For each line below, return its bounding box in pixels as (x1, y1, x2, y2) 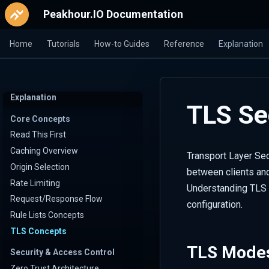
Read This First (10, 130, 66, 140)
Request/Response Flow (10, 194, 103, 204)
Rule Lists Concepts (10, 210, 84, 220)
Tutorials (47, 39, 80, 49)
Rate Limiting (10, 178, 60, 188)
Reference (164, 39, 204, 49)
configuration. (187, 199, 243, 210)
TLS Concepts (10, 226, 67, 236)
